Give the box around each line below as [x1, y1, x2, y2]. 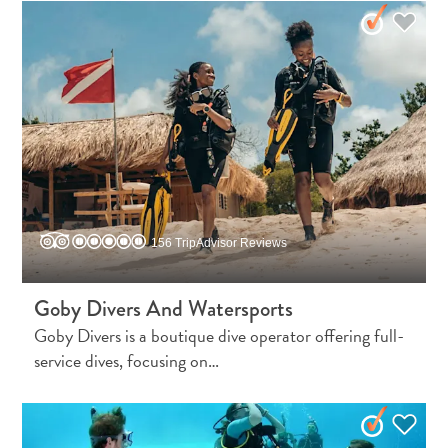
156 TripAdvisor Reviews [151, 236, 288, 251]
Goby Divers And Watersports [34, 292, 294, 326]
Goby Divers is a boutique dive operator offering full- [34, 322, 405, 350]
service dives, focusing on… [34, 347, 220, 375]
